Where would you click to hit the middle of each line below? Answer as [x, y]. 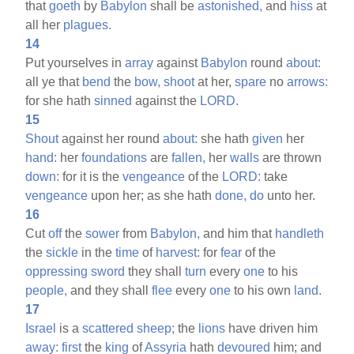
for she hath [60, 100]
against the [166, 100]
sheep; [156, 328]
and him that [238, 233]
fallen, [189, 157]
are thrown [291, 157]
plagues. [88, 24]
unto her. [290, 195]
